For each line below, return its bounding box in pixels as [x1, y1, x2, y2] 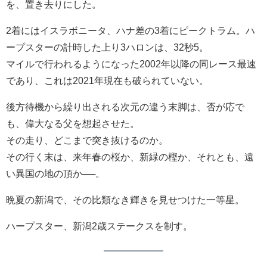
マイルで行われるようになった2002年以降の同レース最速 [6, 59, 256, 69]
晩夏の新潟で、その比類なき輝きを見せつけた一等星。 [6, 195, 244, 205]
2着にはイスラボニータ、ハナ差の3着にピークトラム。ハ [6, 26, 255, 36]
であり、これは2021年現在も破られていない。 [6, 76, 209, 86]
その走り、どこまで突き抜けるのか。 [6, 135, 168, 145]
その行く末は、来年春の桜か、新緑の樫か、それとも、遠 [6, 152, 254, 162]
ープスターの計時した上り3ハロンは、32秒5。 [6, 42, 209, 52]
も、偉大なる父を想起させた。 [6, 119, 139, 129]
